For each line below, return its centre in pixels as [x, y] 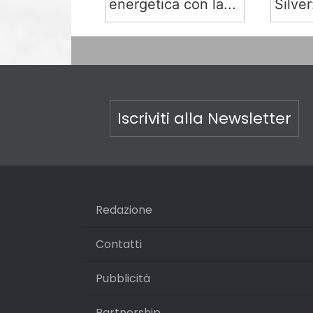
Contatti [119, 244]
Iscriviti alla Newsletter [204, 118]
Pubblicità [123, 278]
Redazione [124, 210]
